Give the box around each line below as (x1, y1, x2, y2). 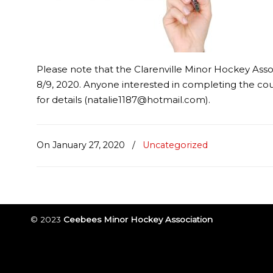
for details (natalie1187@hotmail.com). (37, 94, 211, 105)
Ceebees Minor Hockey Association (63, 214, 213, 224)
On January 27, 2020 (37, 140, 128, 151)
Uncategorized (143, 140, 208, 151)
